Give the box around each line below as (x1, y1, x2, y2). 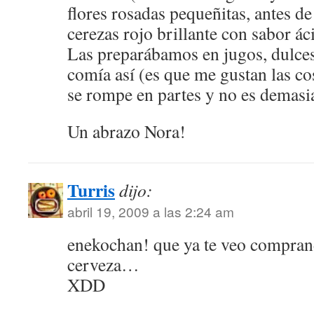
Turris (67, 177, 115, 203)
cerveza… (67, 252, 139, 276)
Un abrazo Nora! (67, 119, 186, 143)
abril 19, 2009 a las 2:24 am (67, 202, 234, 221)
